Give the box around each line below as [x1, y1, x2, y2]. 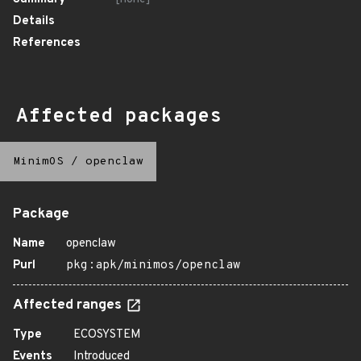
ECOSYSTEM [73, 327, 141, 342]
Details [13, 14, 55, 29]
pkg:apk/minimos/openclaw [66, 258, 240, 273]
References [13, 35, 81, 51]
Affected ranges [13, 297, 125, 314]
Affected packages [16, 105, 222, 129]
